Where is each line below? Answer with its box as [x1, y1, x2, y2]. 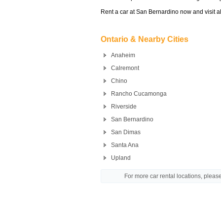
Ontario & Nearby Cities [101, 35, 188, 43]
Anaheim [111, 52, 135, 59]
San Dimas [111, 129, 141, 136]
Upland [111, 154, 131, 161]
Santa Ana [111, 142, 139, 148]
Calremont [111, 65, 139, 72]
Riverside [111, 103, 137, 110]
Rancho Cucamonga [111, 90, 167, 97]
